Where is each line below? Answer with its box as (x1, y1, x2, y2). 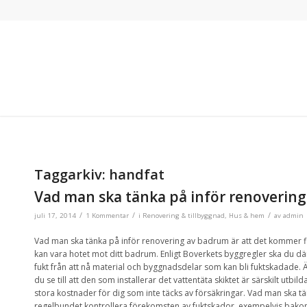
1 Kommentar (86, 211, 129, 220)
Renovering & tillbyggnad (143, 211, 225, 220)
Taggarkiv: (34, 165, 109, 184)
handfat (109, 165, 164, 184)
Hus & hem (229, 211, 265, 220)
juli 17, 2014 (34, 211, 76, 220)
